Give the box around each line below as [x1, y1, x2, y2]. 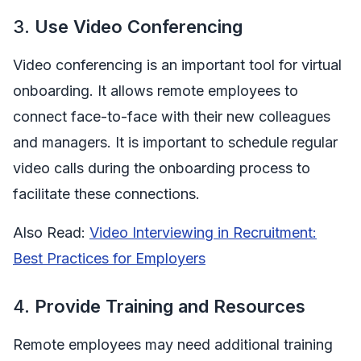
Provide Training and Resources [35, 295, 305, 317]
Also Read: [13, 223, 89, 241]
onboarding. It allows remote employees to [13, 81, 298, 99]
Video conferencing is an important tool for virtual [13, 56, 342, 73]
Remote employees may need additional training [13, 335, 333, 353]
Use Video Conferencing [35, 15, 243, 37]
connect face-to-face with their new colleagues [13, 107, 330, 125]
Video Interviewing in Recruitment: [89, 223, 317, 241]
